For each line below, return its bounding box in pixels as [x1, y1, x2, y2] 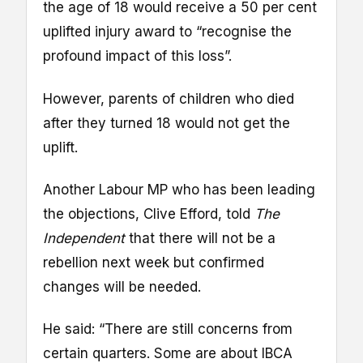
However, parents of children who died [43, 90, 294, 107]
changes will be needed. [43, 278, 201, 295]
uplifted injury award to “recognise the [43, 23, 292, 41]
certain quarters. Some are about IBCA [43, 344, 293, 361]
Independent [43, 229, 129, 246]
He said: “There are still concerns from [43, 320, 293, 337]
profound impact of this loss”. [43, 48, 232, 65]
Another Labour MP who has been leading [43, 181, 315, 198]
